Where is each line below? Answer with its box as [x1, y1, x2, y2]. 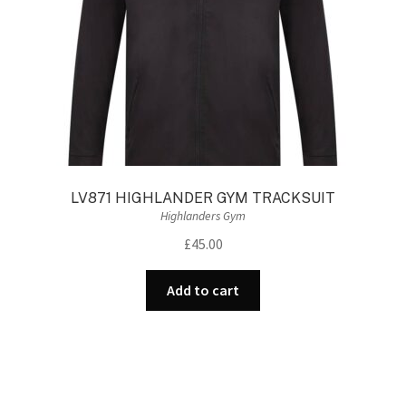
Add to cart [167, 281, 239, 300]
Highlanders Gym [160, 208, 246, 225]
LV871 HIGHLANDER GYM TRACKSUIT [71, 188, 335, 207]
